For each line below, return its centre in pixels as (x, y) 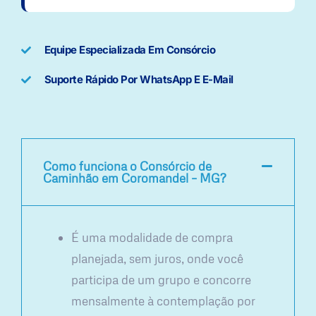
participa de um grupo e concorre (161, 280)
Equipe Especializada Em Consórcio (129, 50)
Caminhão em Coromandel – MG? (134, 178)
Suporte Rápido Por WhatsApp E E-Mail (139, 80)
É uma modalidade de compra (152, 238)
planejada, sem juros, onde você (157, 259)
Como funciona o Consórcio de (127, 166)
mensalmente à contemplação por (163, 301)
